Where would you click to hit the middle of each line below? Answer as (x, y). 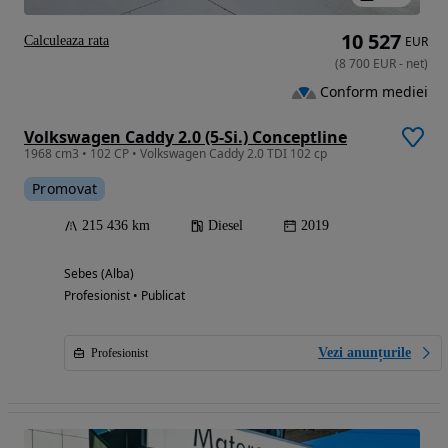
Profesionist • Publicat (124, 295)
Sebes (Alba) (99, 273)
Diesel (225, 225)
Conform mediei (374, 92)
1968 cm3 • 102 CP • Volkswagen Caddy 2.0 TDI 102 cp (175, 153)
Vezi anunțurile (364, 352)
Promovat (65, 188)
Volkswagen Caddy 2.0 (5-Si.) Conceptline (185, 136)
